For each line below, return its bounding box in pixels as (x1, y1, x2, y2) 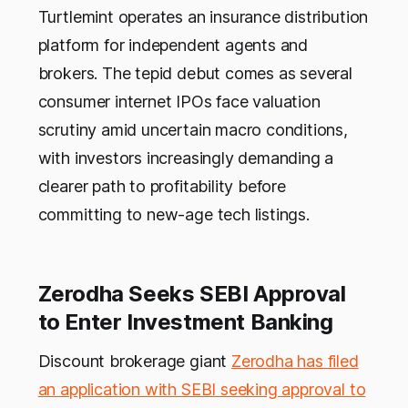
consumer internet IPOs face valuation (37, 92, 321, 112)
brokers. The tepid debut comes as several (37, 64, 352, 84)
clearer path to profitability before (37, 177, 286, 197)
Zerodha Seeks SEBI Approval (37, 280, 346, 308)
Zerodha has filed (230, 352, 359, 372)
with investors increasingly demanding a (37, 148, 334, 168)
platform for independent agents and (37, 36, 309, 56)
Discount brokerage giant (37, 352, 231, 372)
